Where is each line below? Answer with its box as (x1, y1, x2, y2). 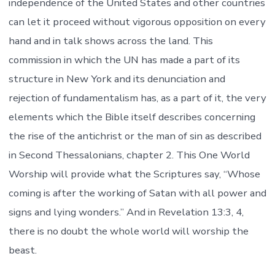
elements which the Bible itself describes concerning (8, 110, 255, 125)
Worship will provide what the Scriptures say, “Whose (8, 167, 260, 182)
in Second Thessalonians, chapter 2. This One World (8, 148, 250, 163)
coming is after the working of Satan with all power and (8, 186, 266, 201)
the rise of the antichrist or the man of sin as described (8, 129, 261, 144)
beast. (8, 243, 37, 258)
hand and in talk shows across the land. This (8, 34, 213, 48)
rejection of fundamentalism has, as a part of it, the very (8, 91, 266, 106)
